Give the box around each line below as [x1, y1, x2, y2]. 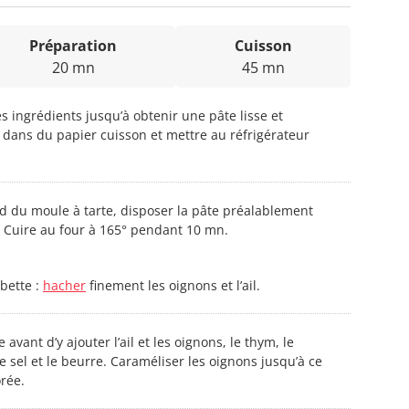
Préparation [29, 35, 117, 56]
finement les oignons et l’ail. [86, 276, 260, 294]
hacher [43, 276, 86, 294]
